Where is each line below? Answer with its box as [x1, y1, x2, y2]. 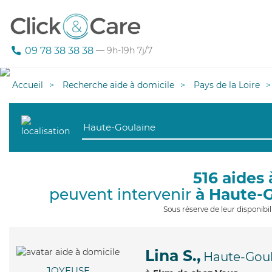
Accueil [12, 80, 43, 90]
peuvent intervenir [49, 185, 195, 203]
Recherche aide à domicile [63, 80, 174, 90]
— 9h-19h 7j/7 [93, 45, 152, 56]
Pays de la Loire [194, 80, 260, 90]
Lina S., [145, 246, 201, 265]
